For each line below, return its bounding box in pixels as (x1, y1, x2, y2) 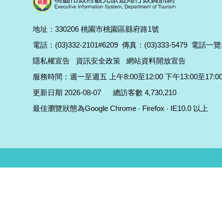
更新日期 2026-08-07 (33, 88, 101, 97)
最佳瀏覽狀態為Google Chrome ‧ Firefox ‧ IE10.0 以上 (33, 104, 208, 112)
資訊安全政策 (76, 56, 120, 65)
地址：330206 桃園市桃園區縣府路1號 (33, 25, 159, 33)
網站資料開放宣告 (126, 56, 186, 65)
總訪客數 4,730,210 (113, 88, 176, 97)
